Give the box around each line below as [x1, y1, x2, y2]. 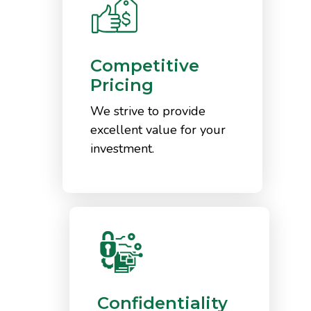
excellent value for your [90, 121, 226, 138]
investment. [90, 140, 154, 157]
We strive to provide [90, 102, 205, 119]
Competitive [90, 55, 199, 76]
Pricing [90, 74, 153, 95]
